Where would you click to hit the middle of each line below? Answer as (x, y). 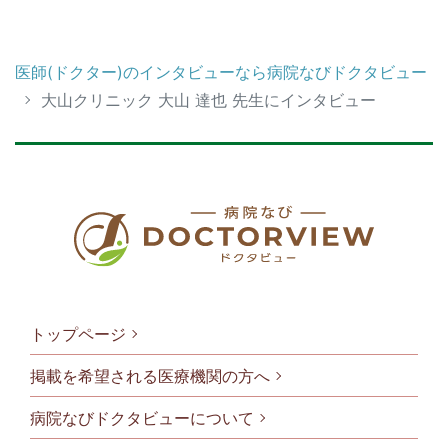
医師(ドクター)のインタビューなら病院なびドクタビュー (221, 71)
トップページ (78, 333)
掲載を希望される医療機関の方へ (150, 375)
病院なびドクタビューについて (142, 417)
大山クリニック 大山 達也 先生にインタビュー (208, 99)
